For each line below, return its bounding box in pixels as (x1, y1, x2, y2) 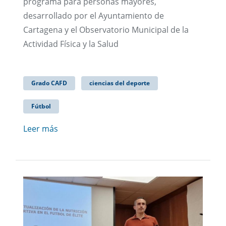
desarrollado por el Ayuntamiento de (23, 10, 164, 22)
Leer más (23, 123, 58, 135)
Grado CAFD (31, 79, 67, 88)
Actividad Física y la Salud (23, 38, 119, 50)
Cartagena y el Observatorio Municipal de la (23, 24, 189, 36)
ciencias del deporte (89, 79, 150, 88)
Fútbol (31, 102, 51, 111)
